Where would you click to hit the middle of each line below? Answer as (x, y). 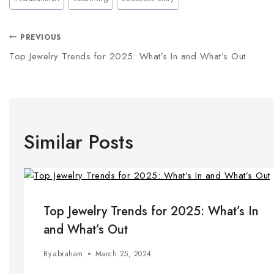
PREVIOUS (41, 37)
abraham (68, 254)
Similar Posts (79, 142)
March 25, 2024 (123, 254)
